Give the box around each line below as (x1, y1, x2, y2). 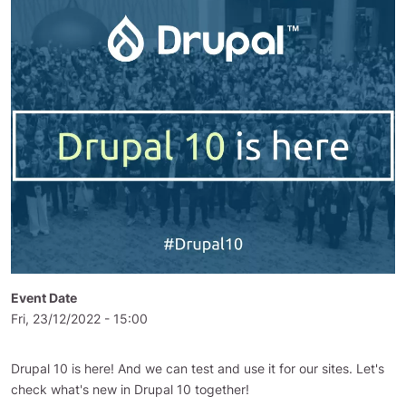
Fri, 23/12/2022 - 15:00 (11, 311, 148, 326)
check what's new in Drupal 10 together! (11, 382, 249, 397)
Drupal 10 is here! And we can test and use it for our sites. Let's (11, 361, 384, 376)
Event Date (11, 290, 77, 305)
